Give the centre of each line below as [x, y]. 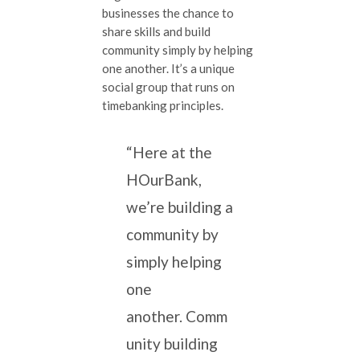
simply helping [174, 261]
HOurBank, [164, 179]
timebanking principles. [163, 105]
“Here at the [169, 152]
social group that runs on [168, 86]
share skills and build [156, 31]
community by [172, 234]
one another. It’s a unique [168, 68]
